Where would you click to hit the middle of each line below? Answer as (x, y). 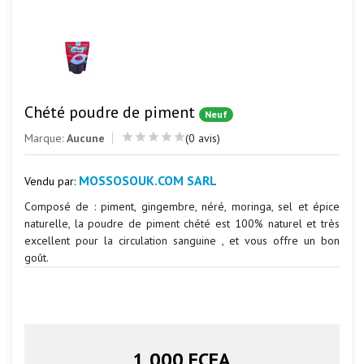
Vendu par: (52, 181)
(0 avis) (203, 138)
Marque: (45, 138)
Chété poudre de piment (110, 112)
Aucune (86, 138)
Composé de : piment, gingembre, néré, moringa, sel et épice (182, 206)
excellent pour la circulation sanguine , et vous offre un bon (182, 240)
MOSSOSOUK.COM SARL (148, 180)
